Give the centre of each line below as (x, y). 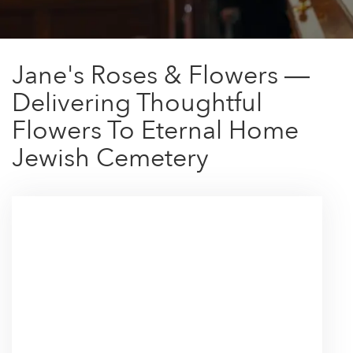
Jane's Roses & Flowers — (161, 76)
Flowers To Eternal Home (155, 131)
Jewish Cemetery (110, 159)
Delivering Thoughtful (137, 104)
